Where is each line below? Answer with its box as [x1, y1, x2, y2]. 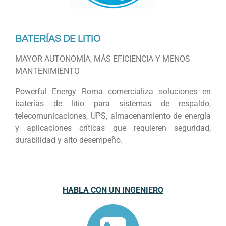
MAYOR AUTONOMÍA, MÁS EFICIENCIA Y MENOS [15, 54, 190, 64]
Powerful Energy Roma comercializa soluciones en [15, 86, 211, 96]
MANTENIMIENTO [15, 66, 80, 76]
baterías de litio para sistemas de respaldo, [15, 98, 211, 108]
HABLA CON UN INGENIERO [63, 185, 163, 195]
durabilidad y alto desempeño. [15, 135, 123, 145]
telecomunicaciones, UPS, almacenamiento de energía [15, 110, 211, 121]
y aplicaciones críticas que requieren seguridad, [15, 123, 211, 133]
